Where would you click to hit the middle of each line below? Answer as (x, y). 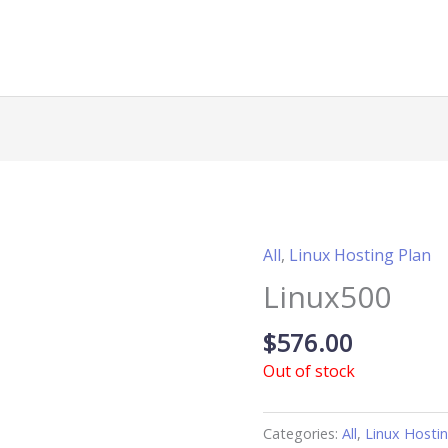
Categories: (303, 433)
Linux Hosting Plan (360, 254)
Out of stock (309, 371)
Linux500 (327, 296)
